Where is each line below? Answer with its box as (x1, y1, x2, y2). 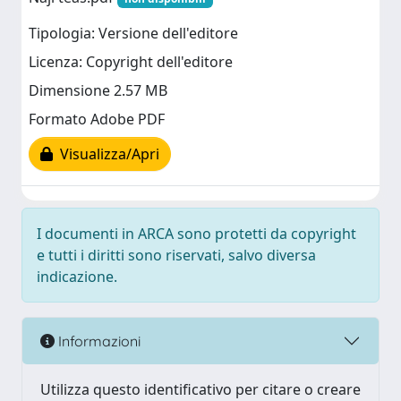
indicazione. (37, 267, 117, 286)
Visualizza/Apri (53, 144, 159, 165)
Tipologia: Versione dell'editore (29, 23, 238, 44)
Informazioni (55, 331, 141, 350)
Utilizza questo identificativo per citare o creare (40, 380, 361, 399)
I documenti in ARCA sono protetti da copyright (37, 224, 356, 243)
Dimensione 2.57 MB (29, 81, 167, 101)
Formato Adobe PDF (29, 109, 165, 130)
